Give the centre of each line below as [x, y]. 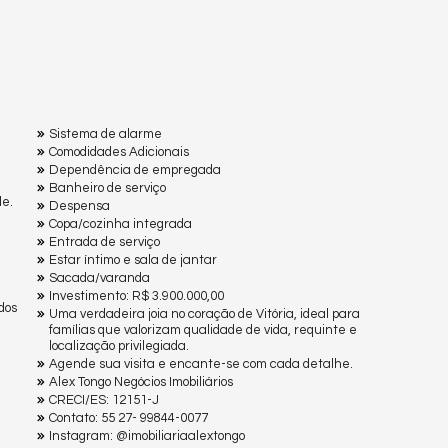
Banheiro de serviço [107, 187]
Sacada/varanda [99, 277]
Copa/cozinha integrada [120, 223]
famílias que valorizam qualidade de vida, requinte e [203, 329]
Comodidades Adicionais [119, 151]
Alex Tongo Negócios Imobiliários [141, 381]
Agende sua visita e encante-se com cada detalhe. [201, 363]
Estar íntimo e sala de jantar [133, 259]
